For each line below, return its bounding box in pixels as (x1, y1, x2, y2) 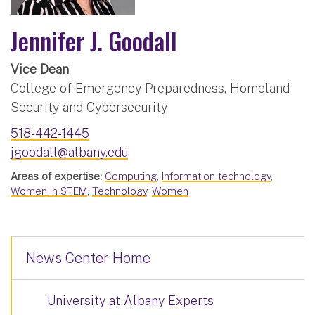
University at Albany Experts (47, 293, 214, 309)
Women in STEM (11, 185, 87, 198)
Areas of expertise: (11, 170, 102, 183)
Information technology (162, 170, 271, 183)
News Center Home (26, 250, 150, 267)
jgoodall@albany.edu (11, 145, 128, 160)
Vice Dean (11, 62, 69, 77)
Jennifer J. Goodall (11, 22, 177, 59)
